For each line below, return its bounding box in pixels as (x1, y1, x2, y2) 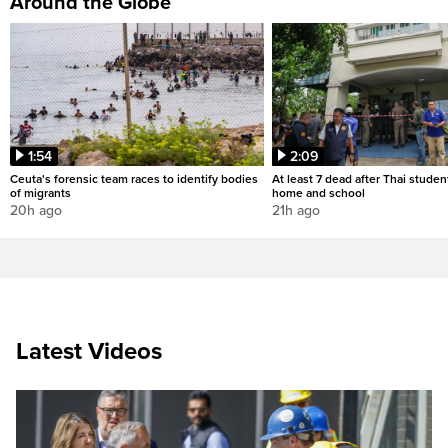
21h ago (272, 202, 320, 220)
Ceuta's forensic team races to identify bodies (10, 172, 258, 187)
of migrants (10, 186, 71, 201)
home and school (272, 186, 365, 201)
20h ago (10, 202, 62, 220)
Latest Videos (16, 337, 162, 367)
